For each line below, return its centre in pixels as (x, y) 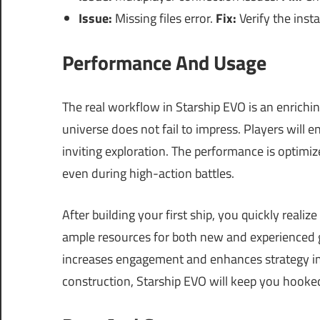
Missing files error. (164, 19)
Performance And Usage (164, 63)
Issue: (95, 19)
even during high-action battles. (148, 174)
